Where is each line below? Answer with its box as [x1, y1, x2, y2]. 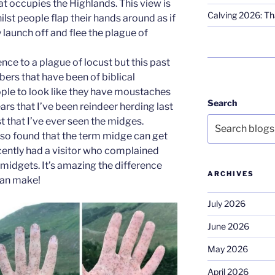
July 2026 [207, 198, 246, 209]
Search [207, 98, 237, 108]
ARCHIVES [207, 169, 254, 179]
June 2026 [207, 221, 249, 232]
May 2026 [207, 244, 248, 255]
